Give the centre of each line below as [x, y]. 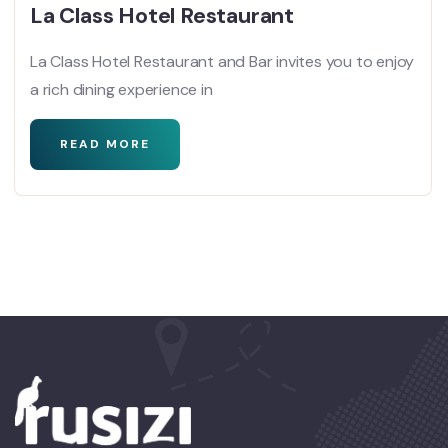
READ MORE [105, 143]
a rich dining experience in [121, 89]
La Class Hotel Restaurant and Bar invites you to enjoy [222, 61]
